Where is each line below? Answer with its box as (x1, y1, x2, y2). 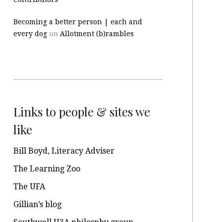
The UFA (13, 182, 45, 191)
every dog (13, 30, 47, 38)
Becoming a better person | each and (13, 18, 142, 26)
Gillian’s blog (13, 200, 61, 209)
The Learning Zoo (13, 164, 80, 173)
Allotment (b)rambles (59, 30, 134, 38)
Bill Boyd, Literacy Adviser (13, 146, 114, 156)
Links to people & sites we (13, 103, 150, 119)
